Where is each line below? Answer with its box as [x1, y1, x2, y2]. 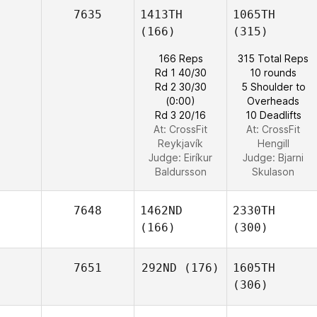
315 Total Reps [238, 52, 309, 64]
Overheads [247, 95, 299, 107]
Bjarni [278, 151, 304, 163]
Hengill [257, 137, 289, 149]
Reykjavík [158, 137, 203, 149]
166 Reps [158, 52, 203, 64]
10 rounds [250, 67, 296, 79]
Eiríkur [184, 151, 212, 163]
